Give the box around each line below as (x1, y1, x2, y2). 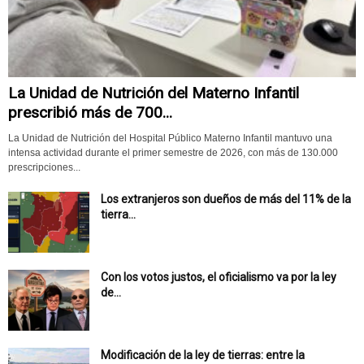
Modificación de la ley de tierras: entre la (101, 349, 305, 362)
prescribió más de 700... (8, 103, 172, 123)
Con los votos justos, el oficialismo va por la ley (101, 271, 336, 284)
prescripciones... (8, 162, 80, 174)
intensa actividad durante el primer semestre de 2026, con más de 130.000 (8, 147, 338, 159)
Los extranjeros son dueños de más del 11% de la (101, 193, 351, 206)
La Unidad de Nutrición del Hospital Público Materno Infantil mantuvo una (8, 132, 332, 145)
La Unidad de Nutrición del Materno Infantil (8, 84, 299, 103)
